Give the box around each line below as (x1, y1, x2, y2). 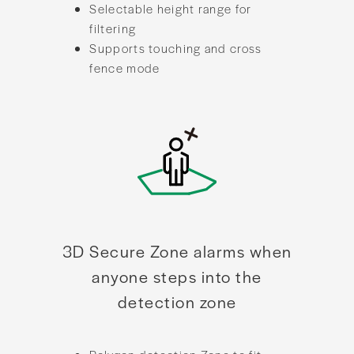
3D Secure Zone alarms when (62, 239, 292, 262)
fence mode (89, 58, 160, 76)
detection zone (117, 289, 237, 313)
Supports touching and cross (89, 39, 262, 56)
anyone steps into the (92, 264, 262, 288)
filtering (89, 19, 137, 36)
